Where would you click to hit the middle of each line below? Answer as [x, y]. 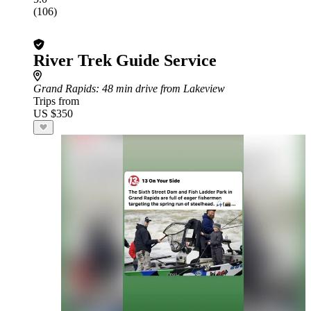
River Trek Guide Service [125, 60]
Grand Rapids [65, 89]
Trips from [56, 101]
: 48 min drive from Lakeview [160, 89]
